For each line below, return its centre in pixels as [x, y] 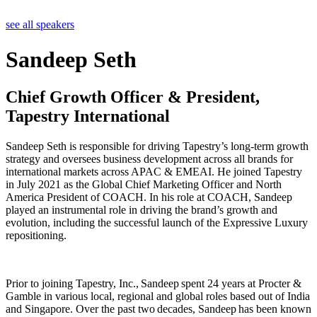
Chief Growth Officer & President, [133, 97]
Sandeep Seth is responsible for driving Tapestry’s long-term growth [157, 146]
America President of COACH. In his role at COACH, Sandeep [149, 197]
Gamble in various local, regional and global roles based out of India [158, 296]
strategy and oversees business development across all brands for [149, 158]
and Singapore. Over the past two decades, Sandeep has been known [158, 309]
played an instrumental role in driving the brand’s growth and [142, 209]
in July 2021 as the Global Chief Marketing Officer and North [144, 184]
